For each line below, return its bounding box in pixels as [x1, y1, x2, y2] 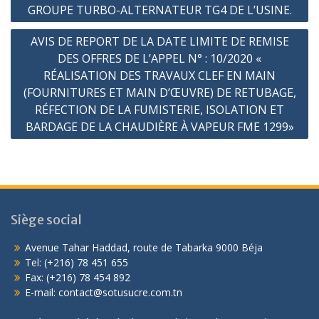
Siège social [11, 211, 82, 229]
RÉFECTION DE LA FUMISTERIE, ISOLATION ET [35, 102, 284, 118]
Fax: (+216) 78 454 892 [25, 271, 130, 285]
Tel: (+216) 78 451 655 [25, 256, 128, 270]
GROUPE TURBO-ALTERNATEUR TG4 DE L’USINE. [27, 2, 292, 19]
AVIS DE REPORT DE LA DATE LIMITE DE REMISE [30, 33, 289, 50]
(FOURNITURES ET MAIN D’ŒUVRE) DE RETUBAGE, [23, 85, 296, 101]
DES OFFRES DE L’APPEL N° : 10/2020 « [58, 51, 261, 67]
